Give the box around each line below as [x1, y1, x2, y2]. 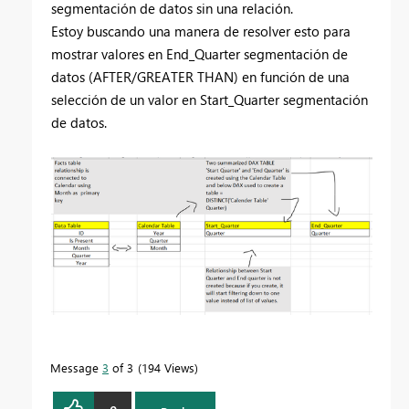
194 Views [142, 360, 194, 376]
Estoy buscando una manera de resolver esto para [51, 21, 351, 40]
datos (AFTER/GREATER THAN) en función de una [51, 67, 350, 86]
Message [50, 360, 102, 376]
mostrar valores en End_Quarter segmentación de [51, 44, 348, 63]
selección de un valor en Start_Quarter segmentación [51, 89, 368, 109]
